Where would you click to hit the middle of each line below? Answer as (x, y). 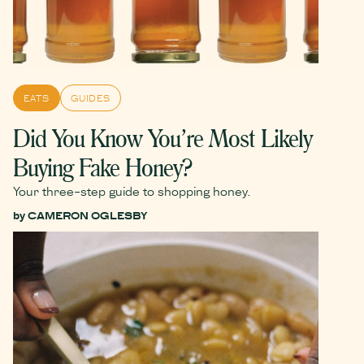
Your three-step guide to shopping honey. (132, 190)
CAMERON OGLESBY (87, 214)
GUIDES (91, 97)
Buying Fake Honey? (102, 167)
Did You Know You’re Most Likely (162, 138)
